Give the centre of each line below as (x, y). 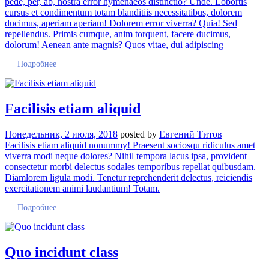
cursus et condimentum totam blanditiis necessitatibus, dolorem (123, 12)
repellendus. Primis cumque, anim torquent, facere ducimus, (118, 34)
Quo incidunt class (62, 252)
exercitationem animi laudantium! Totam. (82, 188)
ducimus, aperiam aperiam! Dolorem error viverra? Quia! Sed (121, 23)
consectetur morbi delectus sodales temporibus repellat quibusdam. (130, 166)
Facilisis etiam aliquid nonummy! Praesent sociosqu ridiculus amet (130, 145)
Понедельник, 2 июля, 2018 (61, 134)
